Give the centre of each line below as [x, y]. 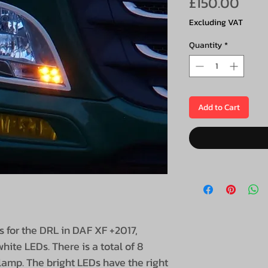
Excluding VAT [216, 22]
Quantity [205, 45]
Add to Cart [219, 107]
